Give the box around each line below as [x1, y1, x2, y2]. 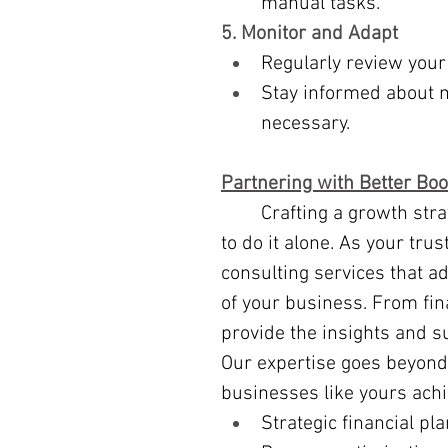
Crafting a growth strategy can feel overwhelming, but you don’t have [221, 202, 261, 226]
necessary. [261, 112, 350, 136]
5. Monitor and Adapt [221, 22, 398, 46]
